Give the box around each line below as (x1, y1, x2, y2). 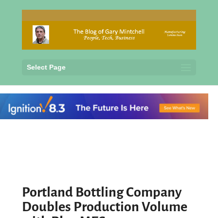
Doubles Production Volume (21, 200, 187, 214)
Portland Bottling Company (21, 185, 182, 200)
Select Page (26, 63, 66, 71)
